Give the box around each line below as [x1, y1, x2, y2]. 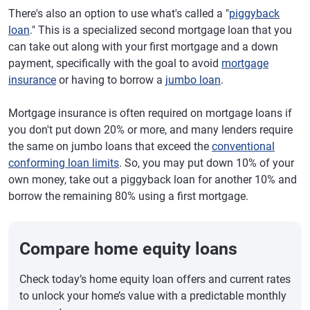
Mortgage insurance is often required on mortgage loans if [8, 107, 292, 120]
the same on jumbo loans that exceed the [8, 140, 212, 153]
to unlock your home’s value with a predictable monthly [19, 289, 286, 302]
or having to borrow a [56, 73, 165, 86]
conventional [212, 140, 275, 153]
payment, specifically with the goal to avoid [8, 57, 221, 70]
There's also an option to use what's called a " [8, 7, 229, 20]
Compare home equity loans [19, 239, 237, 259]
